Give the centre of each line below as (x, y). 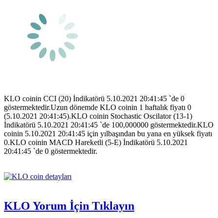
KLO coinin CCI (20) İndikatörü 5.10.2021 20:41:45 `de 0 (94, 98)
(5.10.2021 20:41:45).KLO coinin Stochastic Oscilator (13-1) (98, 116)
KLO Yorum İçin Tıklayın (69, 206)
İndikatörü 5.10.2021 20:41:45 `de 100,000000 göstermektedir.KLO (109, 125)
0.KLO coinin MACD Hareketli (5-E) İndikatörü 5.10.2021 (96, 142)
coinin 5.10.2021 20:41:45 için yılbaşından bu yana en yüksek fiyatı (108, 133)
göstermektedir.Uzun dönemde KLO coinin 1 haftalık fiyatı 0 (98, 107)
